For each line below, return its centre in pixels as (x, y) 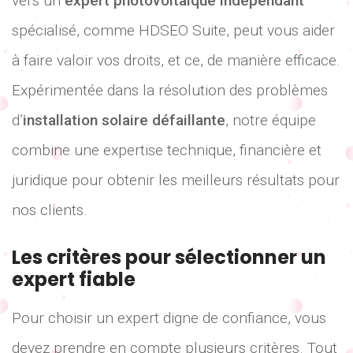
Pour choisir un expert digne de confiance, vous (169, 318)
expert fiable (74, 279)
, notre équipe (271, 121)
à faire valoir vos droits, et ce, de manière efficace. (176, 61)
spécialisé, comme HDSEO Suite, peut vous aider (173, 31)
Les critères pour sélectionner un (169, 257)
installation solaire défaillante (124, 121)
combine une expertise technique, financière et (167, 150)
